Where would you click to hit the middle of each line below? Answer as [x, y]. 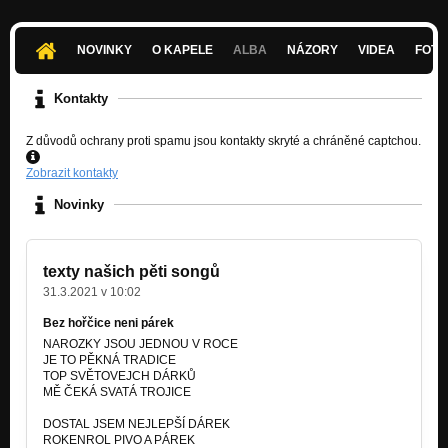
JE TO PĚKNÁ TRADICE [109, 359]
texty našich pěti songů [131, 271]
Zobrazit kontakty [72, 172]
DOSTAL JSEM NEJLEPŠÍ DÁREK [136, 423]
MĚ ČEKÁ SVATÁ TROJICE [117, 391]
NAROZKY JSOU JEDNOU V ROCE [140, 343]
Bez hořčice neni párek [108, 322]
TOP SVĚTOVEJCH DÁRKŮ [119, 375]
